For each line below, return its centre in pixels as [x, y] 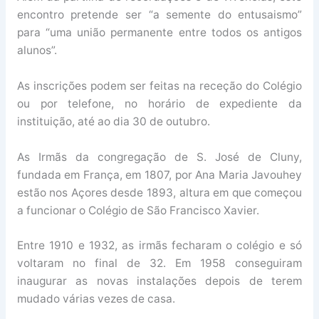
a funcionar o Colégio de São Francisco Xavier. [138, 210]
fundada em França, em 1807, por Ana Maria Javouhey [159, 174]
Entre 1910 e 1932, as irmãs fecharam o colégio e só [159, 246]
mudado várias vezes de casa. [96, 299]
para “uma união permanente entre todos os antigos [159, 32]
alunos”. [37, 50]
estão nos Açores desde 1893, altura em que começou [159, 192]
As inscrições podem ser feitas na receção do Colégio [159, 85]
